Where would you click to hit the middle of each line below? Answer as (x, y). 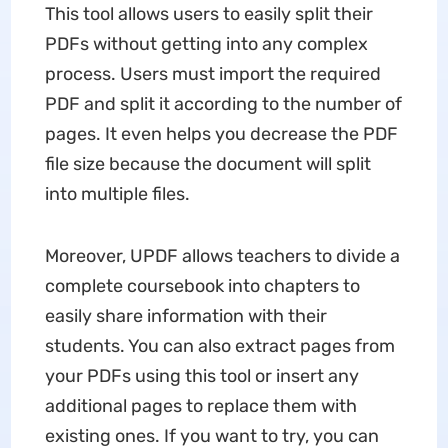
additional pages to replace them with (200, 406)
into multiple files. (117, 194)
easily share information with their (185, 316)
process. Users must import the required (212, 74)
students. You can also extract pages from (219, 346)
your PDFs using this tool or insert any (201, 376)
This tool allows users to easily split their (208, 14)
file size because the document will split (207, 164)
